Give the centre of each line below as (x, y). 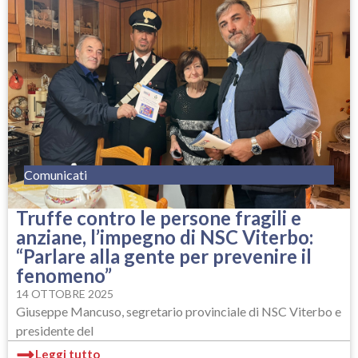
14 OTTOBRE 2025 (65, 293)
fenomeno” (64, 275)
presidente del (55, 330)
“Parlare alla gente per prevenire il (164, 256)
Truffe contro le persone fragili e (159, 217)
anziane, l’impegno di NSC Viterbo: (165, 237)
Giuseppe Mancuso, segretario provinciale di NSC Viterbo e (179, 311)
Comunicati (56, 174)
